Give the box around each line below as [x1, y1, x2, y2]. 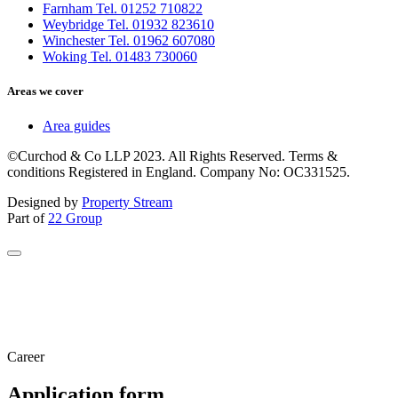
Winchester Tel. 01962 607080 [43, 32, 215, 48]
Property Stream [82, 195, 172, 211]
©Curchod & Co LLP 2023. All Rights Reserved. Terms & [7, 148, 338, 164]
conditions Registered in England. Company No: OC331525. [7, 164, 350, 180]
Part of [7, 211, 48, 227]
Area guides [43, 118, 110, 134]
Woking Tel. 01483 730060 [43, 48, 197, 64]
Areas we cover [7, 84, 84, 98]
